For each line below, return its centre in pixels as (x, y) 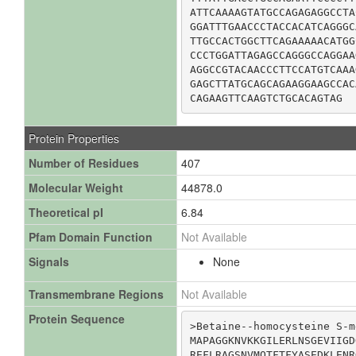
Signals (49, 261)
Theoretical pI (66, 212)
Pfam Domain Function (91, 237)
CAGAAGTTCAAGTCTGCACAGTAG (266, 98)
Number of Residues (84, 163)
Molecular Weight (76, 188)
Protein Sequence (77, 319)
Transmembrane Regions (96, 294)
